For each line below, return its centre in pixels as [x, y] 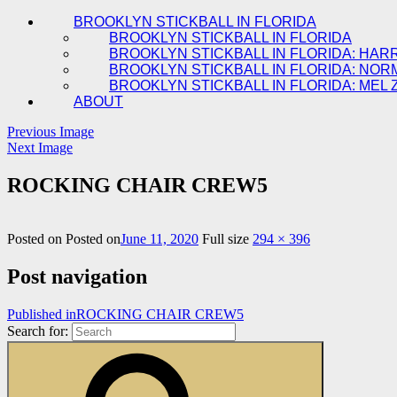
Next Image [40, 148]
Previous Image [51, 132]
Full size [227, 238]
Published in [42, 314]
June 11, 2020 [160, 238]
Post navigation [77, 276]
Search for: [38, 331]
